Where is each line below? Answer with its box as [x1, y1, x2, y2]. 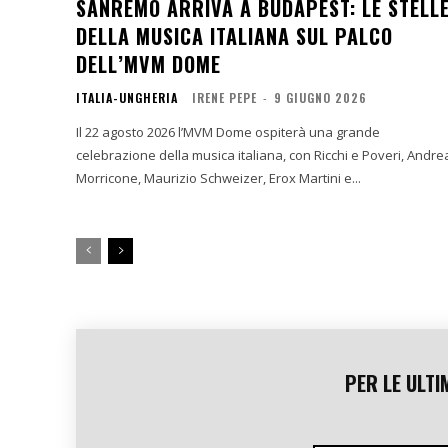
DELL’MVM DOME [76, 48, 221, 79]
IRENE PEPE [192, 88, 257, 106]
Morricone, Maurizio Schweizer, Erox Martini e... [76, 168, 361, 187]
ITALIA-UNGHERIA [76, 88, 178, 106]
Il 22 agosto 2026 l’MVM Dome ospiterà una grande [76, 122, 380, 141]
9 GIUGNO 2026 [274, 88, 367, 106]
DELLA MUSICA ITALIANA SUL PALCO [76, 20, 393, 51]
